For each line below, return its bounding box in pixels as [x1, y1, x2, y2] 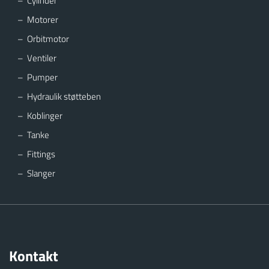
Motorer [27, 12, 58, 26]
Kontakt [9, 244, 58, 267]
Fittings [27, 147, 55, 161]
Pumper [27, 70, 58, 84]
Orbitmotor [27, 31, 69, 46]
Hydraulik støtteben [27, 89, 101, 103]
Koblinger [27, 108, 62, 122]
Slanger [27, 166, 55, 180]
